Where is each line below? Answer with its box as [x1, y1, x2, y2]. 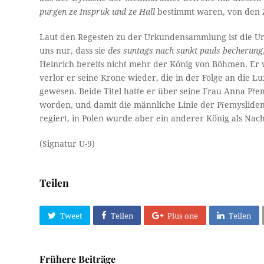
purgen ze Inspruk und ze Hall [39, 7, 158, 16]
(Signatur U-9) [39, 139, 95, 148]
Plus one [167, 211, 198, 220]
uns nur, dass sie [39, 46, 108, 55]
